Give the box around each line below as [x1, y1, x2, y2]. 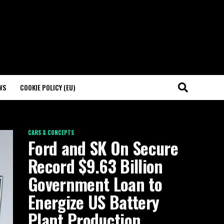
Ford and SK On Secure [28, 135, 178, 160]
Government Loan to [28, 171, 162, 196]
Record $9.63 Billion [28, 153, 163, 178]
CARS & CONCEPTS [28, 128, 74, 136]
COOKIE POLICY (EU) [20, 82, 75, 92]
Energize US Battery [28, 189, 159, 214]
